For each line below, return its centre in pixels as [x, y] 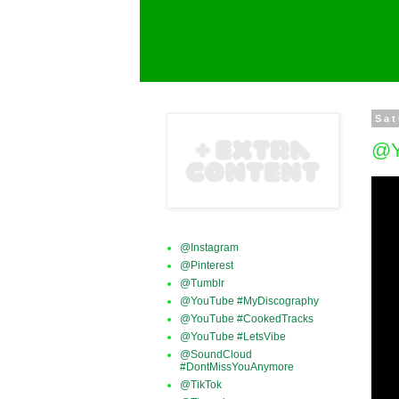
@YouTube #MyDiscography [249, 301]
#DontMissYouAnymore [237, 367]
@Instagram [209, 248]
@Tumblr [202, 283]
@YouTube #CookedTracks [247, 319]
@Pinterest [207, 265]
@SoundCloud [216, 354]
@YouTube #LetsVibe [233, 337]
